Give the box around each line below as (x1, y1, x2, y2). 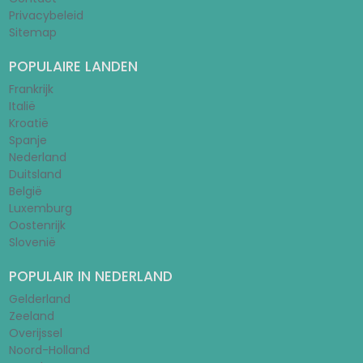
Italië (8, 98, 36, 114)
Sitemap (8, 24, 57, 41)
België (8, 183, 42, 199)
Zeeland (8, 308, 54, 324)
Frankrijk (8, 81, 53, 97)
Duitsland (8, 166, 62, 182)
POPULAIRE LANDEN (8, 57, 138, 76)
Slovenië (8, 234, 56, 250)
